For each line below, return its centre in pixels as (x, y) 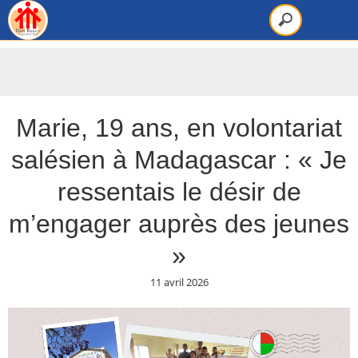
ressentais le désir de (179, 192)
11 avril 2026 (179, 282)
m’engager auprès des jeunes (179, 224)
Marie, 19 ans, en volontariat (179, 128)
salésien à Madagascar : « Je (179, 160)
